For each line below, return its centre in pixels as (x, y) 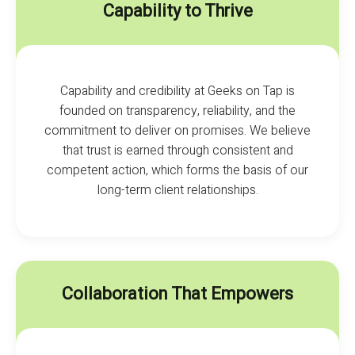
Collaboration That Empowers (177, 294)
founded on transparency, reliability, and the (177, 111)
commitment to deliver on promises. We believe (177, 130)
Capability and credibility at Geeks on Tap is (177, 91)
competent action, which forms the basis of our (177, 170)
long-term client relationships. (177, 190)
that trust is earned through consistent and (177, 150)
